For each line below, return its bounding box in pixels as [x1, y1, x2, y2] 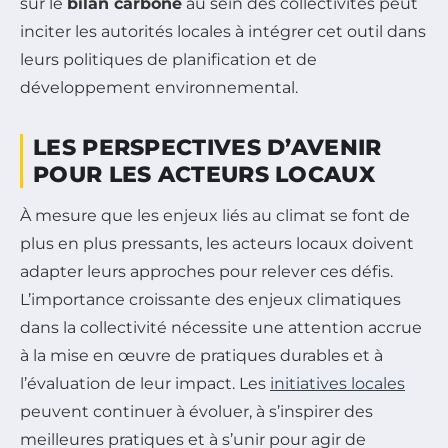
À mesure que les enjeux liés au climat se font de [20, 206, 410, 226]
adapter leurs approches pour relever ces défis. [20, 262, 393, 282]
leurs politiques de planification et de [20, 50, 317, 70]
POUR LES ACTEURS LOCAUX [33, 161, 375, 189]
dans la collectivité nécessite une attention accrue [20, 318, 422, 338]
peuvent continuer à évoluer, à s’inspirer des [20, 402, 373, 422]
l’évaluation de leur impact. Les [20, 374, 270, 394]
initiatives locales [270, 374, 405, 394]
